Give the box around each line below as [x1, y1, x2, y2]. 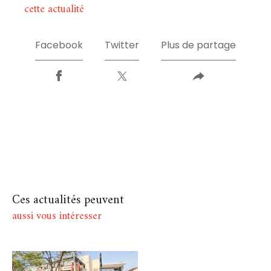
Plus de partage [161, 38, 236, 52]
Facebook [35, 38, 83, 52]
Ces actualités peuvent [12, 189, 124, 211]
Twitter [105, 38, 139, 52]
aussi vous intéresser [12, 206, 102, 226]
